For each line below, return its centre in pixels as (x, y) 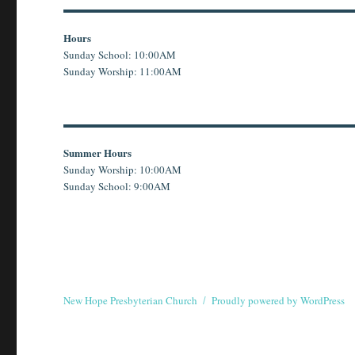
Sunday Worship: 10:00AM (123, 170)
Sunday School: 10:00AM (120, 55)
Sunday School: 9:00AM (117, 187)
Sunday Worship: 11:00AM (123, 72)
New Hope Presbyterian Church (131, 300)
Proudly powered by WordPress (279, 300)
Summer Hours (98, 153)
